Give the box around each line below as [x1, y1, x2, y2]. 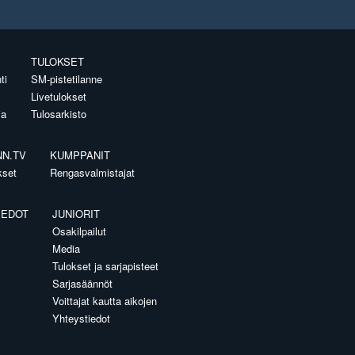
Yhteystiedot [52, 311, 110, 326]
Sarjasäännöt [52, 276, 113, 291]
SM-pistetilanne [31, 71, 102, 86]
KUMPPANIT [50, 147, 110, 162]
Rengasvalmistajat [50, 165, 135, 180]
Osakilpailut [52, 223, 106, 239]
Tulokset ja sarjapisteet [52, 258, 158, 273]
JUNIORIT [52, 206, 100, 221]
